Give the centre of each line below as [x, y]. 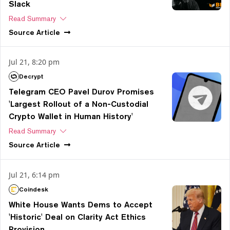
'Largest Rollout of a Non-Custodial [79, 104]
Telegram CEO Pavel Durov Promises [81, 92]
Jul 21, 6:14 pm [34, 175]
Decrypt [31, 76]
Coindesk [34, 189]
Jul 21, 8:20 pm [34, 62]
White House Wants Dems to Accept [81, 204]
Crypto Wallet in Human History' [71, 117]
